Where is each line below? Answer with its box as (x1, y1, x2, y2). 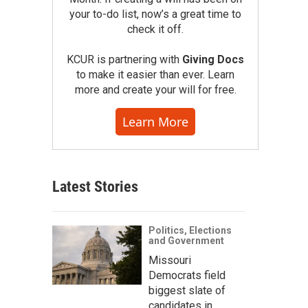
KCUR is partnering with (67, 53, 182, 66)
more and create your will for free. (74, 83, 236, 96)
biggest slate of (148, 284, 225, 297)
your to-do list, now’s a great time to (69, 8, 241, 21)
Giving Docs (182, 53, 244, 66)
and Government (148, 235, 224, 246)
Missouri (148, 254, 191, 267)
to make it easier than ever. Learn (76, 68, 234, 81)
